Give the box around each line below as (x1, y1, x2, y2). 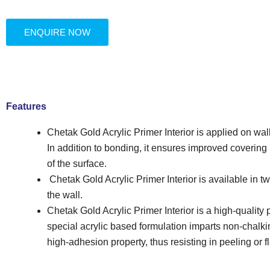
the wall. (47, 189, 83, 200)
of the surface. (47, 158, 107, 169)
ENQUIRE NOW (24, 27, 90, 37)
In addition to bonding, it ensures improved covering (47, 142, 267, 153)
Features (6, 101, 46, 111)
